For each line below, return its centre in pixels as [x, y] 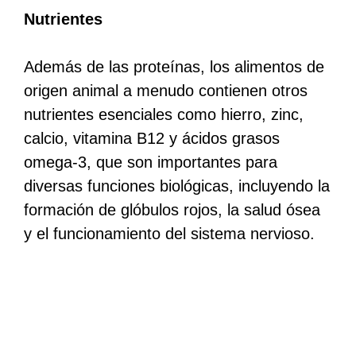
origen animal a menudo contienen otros [166, 90]
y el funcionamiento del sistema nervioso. [169, 233]
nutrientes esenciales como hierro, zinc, [164, 114]
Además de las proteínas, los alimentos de [174, 66]
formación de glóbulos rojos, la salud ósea [172, 209]
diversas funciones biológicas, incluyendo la [177, 186]
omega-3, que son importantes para [151, 162]
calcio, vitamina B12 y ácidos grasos [152, 138]
